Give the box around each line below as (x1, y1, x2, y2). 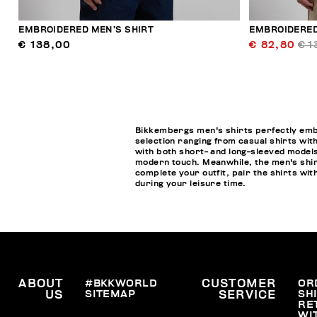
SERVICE (218, 289, 277, 301)
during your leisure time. (134, 179, 246, 188)
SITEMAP (85, 289, 136, 300)
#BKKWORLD (85, 278, 158, 289)
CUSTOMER (201, 278, 277, 290)
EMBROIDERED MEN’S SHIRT (18, 25, 154, 35)
